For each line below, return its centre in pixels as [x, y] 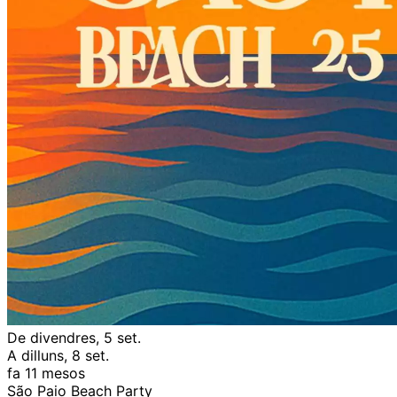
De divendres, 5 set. [74, 337]
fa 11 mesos [46, 373]
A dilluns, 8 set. [58, 355]
